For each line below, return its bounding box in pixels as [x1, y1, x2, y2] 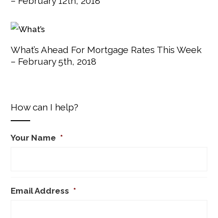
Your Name [11, 132, 56, 143]
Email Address [11, 185, 70, 196]
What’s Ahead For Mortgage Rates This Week [11, 44, 202, 55]
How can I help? [11, 101, 79, 112]
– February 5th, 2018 [11, 55, 97, 67]
